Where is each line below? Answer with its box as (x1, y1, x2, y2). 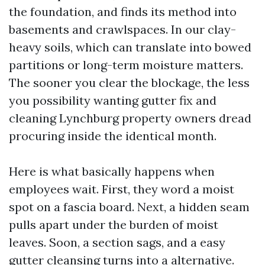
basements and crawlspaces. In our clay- (9, 22, 236, 37)
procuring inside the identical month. (9, 128, 216, 143)
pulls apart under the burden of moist (9, 217, 218, 232)
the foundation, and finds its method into (9, 4, 237, 19)
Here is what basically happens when (9, 164, 215, 179)
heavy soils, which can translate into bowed (9, 40, 251, 54)
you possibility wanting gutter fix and (9, 93, 216, 108)
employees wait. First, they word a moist (9, 182, 234, 196)
